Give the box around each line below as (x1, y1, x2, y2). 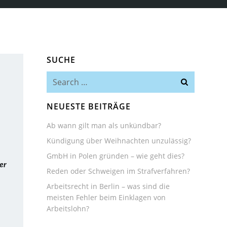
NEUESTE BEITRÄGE (47, 101, 131, 112)
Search (46, 73, 70, 81)
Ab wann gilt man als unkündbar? (47, 121, 161, 130)
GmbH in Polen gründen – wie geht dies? (47, 151, 184, 161)
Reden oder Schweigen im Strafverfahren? (47, 166, 190, 176)
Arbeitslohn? (47, 204, 89, 213)
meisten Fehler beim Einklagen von (47, 193, 166, 202)
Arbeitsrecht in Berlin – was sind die (47, 181, 170, 191)
